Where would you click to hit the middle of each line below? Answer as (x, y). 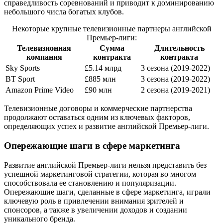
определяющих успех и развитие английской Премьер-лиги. (107, 126)
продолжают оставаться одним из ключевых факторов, (97, 117)
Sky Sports (23, 68)
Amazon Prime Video (40, 90)
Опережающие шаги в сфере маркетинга (92, 146)
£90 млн (98, 90)
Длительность (179, 48)
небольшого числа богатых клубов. (64, 12)
